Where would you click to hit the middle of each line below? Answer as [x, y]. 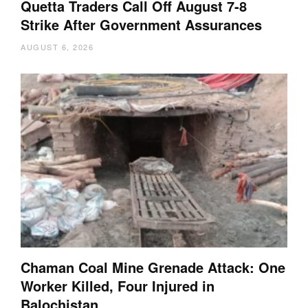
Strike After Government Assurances [141, 25]
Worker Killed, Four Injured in [118, 285]
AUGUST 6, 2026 [57, 47]
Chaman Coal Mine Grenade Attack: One [153, 267]
